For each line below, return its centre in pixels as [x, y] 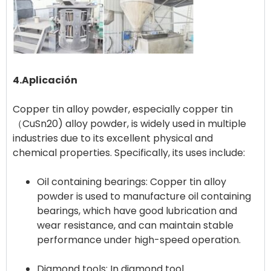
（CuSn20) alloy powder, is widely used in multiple [129, 124]
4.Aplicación [45, 80]
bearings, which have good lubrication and [137, 211]
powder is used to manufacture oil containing [144, 197]
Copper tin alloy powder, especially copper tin [123, 109]
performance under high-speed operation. [139, 240]
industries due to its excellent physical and [113, 139]
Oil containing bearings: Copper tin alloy [132, 182]
